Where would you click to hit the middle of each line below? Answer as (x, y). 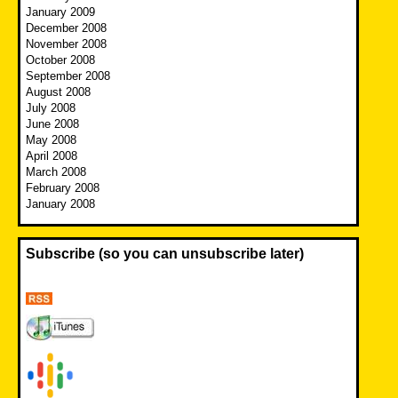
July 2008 (51, 107)
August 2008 (58, 92)
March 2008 (56, 171)
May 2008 (51, 139)
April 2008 (52, 155)
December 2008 (66, 28)
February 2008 (63, 187)
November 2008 (66, 44)
